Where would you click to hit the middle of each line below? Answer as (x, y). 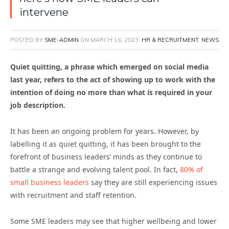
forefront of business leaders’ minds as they (86, 157)
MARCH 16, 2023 (114, 40)
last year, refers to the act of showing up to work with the (113, 80)
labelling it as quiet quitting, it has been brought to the (106, 144)
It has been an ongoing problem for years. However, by (105, 131)
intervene (44, 13)
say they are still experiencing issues (154, 182)
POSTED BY (27, 40)
